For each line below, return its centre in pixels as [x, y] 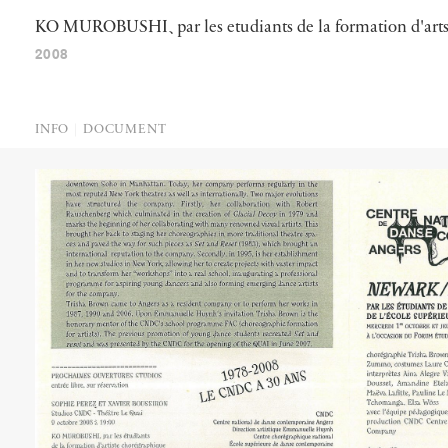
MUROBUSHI [115, 27]
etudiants [260, 27]
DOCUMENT [125, 129]
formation [371, 27]
